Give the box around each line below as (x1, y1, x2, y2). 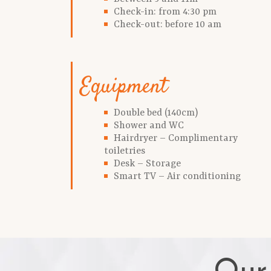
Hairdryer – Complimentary (114, 132, 238, 144)
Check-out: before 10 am (114, 19, 221, 30)
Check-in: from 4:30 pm (114, 6, 217, 18)
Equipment (80, 71, 168, 103)
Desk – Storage (114, 158, 181, 169)
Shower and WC (114, 120, 184, 131)
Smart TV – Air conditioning (114, 171, 241, 182)
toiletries (104, 145, 145, 157)
